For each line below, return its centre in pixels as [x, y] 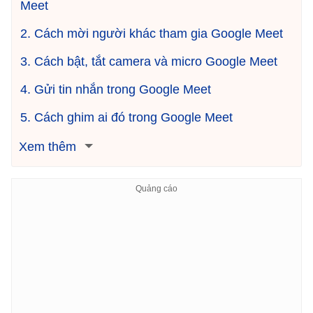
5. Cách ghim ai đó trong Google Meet [126, 117]
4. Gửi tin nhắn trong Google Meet [116, 89]
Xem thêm [48, 147]
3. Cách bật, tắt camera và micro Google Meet [149, 61]
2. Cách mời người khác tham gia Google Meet [152, 34]
